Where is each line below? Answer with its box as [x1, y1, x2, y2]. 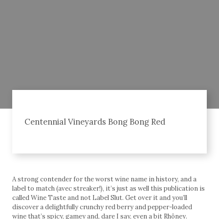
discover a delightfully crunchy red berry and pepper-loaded [12, 202, 192, 211]
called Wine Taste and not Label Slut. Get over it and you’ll [12, 193, 187, 202]
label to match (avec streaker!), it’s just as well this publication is [12, 184, 205, 193]
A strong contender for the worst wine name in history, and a [12, 175, 197, 183]
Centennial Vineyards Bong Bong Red [24, 116, 165, 127]
